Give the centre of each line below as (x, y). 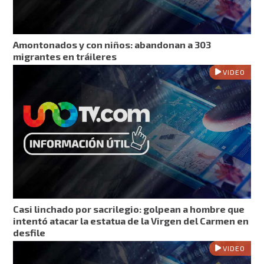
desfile (29, 233)
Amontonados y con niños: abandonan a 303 (112, 44)
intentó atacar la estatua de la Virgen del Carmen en (131, 221)
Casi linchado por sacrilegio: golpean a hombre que (129, 209)
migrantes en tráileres (65, 56)
